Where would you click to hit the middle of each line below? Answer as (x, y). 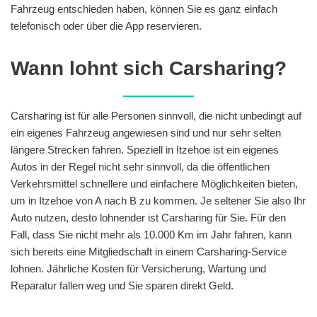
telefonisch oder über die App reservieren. (106, 25)
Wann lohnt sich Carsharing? (149, 68)
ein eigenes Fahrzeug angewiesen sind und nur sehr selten (146, 132)
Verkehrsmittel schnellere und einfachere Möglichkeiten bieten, (154, 183)
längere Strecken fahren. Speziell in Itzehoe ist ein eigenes (145, 149)
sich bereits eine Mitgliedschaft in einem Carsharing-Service (149, 251)
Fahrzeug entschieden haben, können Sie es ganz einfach (144, 8)
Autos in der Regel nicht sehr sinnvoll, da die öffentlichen (140, 166)
